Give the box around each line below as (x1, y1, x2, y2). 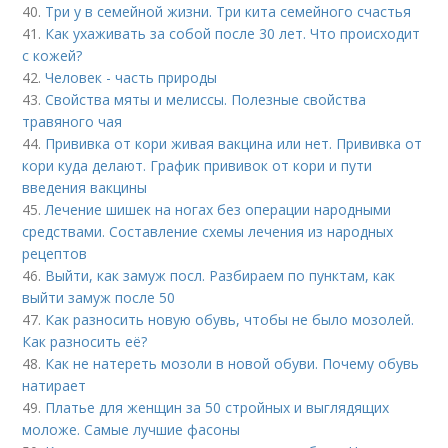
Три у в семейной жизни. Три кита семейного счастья (45, 2, 412, 21)
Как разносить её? (22, 332, 148, 351)
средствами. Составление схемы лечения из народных (22, 222, 394, 241)
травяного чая (22, 112, 123, 131)
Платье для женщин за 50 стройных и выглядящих (45, 398, 390, 417)
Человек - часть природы (45, 68, 218, 87)
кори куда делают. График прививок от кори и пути (22, 156, 373, 175)
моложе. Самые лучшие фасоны (22, 420, 241, 439)
